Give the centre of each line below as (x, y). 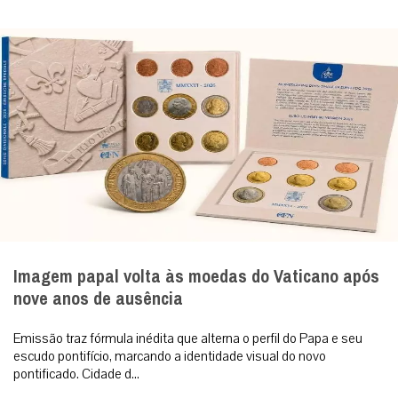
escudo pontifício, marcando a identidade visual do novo (170, 356)
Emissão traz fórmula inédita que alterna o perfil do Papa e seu (188, 338)
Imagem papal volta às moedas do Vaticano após (196, 276)
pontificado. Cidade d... (76, 374)
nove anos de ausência (98, 298)
